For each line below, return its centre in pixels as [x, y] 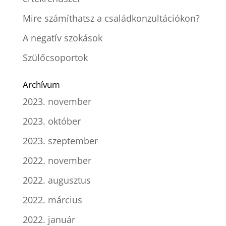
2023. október [51, 121]
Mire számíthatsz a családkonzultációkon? [111, 18]
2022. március [52, 200]
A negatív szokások [62, 38]
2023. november [57, 101]
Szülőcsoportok [55, 58]
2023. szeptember [60, 141]
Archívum [41, 84]
